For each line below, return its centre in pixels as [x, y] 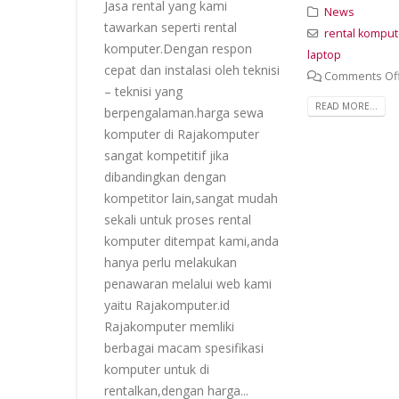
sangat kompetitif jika [167, 155]
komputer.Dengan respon [178, 49]
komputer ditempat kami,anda [191, 241]
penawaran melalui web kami [188, 284]
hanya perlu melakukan [171, 262]
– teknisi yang [143, 91]
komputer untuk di [157, 369]
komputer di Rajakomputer [182, 134]
